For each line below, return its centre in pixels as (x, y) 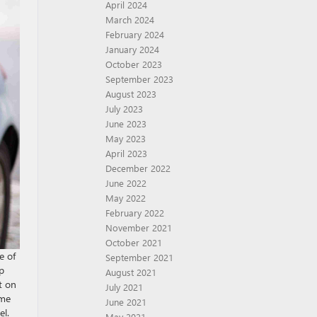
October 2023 (134, 64)
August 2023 (131, 94)
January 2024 (132, 49)
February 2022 (135, 213)
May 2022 (126, 198)
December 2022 (138, 168)
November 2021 (139, 227)
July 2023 (124, 109)
